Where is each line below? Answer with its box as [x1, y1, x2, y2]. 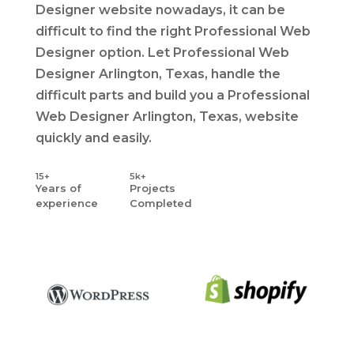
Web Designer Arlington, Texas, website [35, 108, 299, 124]
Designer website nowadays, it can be [35, 2, 285, 17]
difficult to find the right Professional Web [35, 23, 311, 39]
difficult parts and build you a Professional [35, 87, 310, 103]
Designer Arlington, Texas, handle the [35, 66, 281, 81]
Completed [130, 196, 193, 209]
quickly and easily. [35, 130, 152, 145]
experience [35, 196, 98, 209]
